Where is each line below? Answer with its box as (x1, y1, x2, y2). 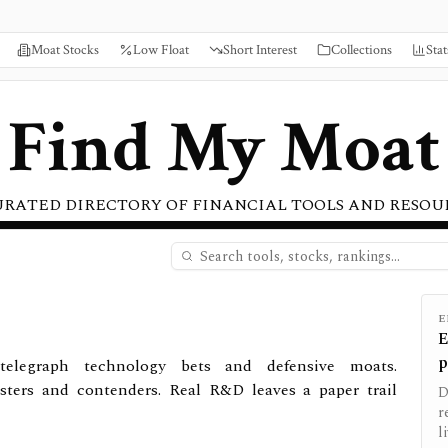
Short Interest (223, 41, 297, 59)
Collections (331, 41, 392, 59)
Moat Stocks (31, 41, 99, 59)
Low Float (133, 41, 189, 59)
